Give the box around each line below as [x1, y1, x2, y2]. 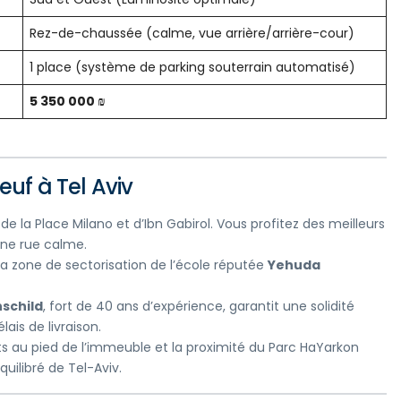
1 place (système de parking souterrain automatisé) [30, 58, 355, 77]
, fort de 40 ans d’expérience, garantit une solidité [43, 297, 354, 316]
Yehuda [268, 256, 320, 275]
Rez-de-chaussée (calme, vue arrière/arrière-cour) [30, 24, 354, 43]
